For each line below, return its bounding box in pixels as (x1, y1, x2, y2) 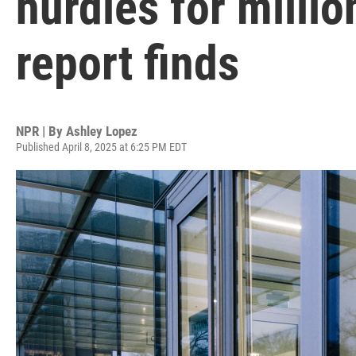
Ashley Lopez (66, 123, 137, 139)
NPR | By (16, 123, 66, 139)
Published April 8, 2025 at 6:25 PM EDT (16, 141, 187, 153)
